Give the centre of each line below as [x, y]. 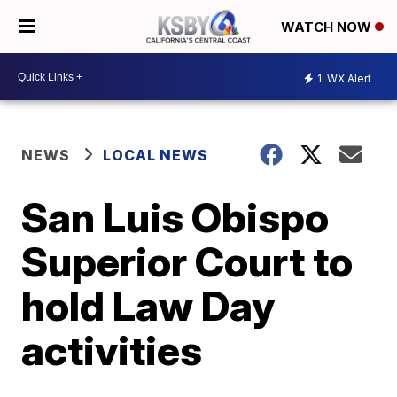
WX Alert [348, 78]
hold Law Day [148, 306]
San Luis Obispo [175, 217]
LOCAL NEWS [156, 155]
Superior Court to [187, 261]
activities [112, 350]
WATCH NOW [328, 27]
